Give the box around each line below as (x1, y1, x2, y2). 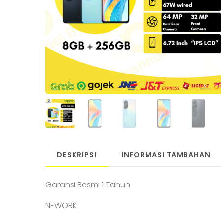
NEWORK (45, 200, 77, 211)
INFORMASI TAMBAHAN (121, 149, 211, 160)
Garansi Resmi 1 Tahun (45, 179, 130, 191)
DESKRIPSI (57, 149, 97, 160)
